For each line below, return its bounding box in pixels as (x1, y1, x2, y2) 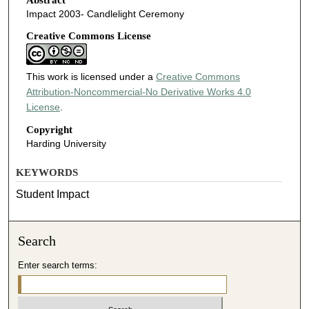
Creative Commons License (26, 30, 151, 41)
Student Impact (16, 188, 90, 200)
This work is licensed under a (26, 70, 156, 82)
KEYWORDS (16, 166, 79, 178)
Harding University (26, 138, 106, 150)
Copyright (26, 124, 72, 136)
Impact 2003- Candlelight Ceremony (26, 8, 184, 19)
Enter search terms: (18, 259, 98, 270)
